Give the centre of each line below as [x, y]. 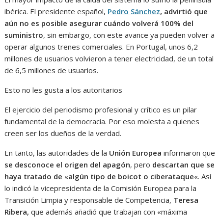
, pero [141, 165]
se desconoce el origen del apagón [68, 165]
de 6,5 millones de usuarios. [52, 70]
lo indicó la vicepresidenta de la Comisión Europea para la [101, 188]
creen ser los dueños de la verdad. [63, 133]
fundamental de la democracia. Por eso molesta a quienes [102, 122]
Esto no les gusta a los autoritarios [64, 90]
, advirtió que [184, 12]
